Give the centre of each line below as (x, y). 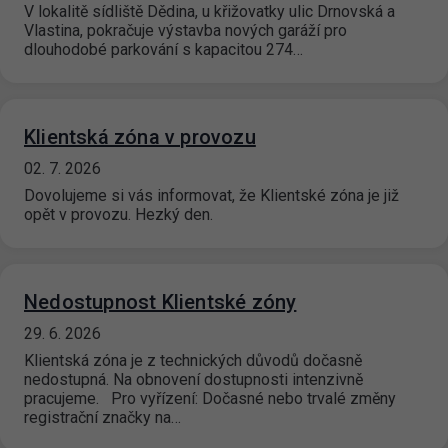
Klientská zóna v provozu (140, 137)
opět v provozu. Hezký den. (118, 215)
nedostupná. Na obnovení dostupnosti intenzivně (193, 380)
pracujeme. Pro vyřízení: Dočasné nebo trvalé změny (210, 399)
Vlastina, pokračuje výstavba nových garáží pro (185, 31)
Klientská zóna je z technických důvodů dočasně (193, 361)
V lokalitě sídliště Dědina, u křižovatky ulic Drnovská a (209, 12)
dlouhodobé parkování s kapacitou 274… (163, 50)
